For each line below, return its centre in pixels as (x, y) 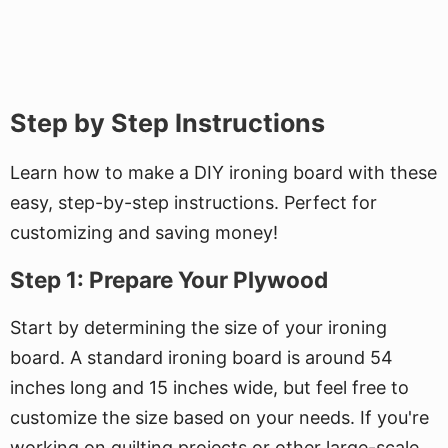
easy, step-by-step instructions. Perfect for (193, 202)
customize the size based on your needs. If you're (219, 417)
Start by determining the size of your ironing (198, 327)
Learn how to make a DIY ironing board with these (223, 172)
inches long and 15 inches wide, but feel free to (209, 387)
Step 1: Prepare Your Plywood (169, 279)
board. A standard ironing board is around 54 (201, 357)
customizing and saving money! (144, 232)
